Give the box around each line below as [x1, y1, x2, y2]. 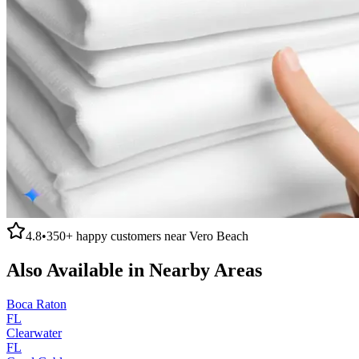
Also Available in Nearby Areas [6, 259, 262, 280]
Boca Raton [6, 296, 67, 311]
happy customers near [73, 228, 189, 243]
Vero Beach [189, 228, 248, 243]
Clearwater [6, 325, 62, 340]
